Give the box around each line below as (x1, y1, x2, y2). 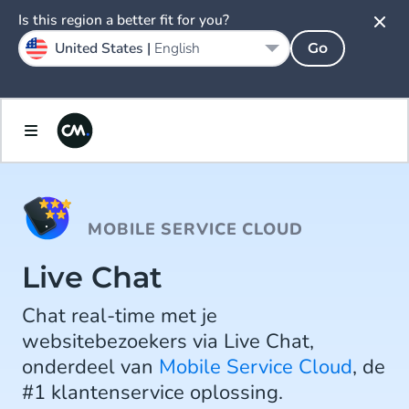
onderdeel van (22, 353, 159, 381)
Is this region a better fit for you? (18, 10, 229, 30)
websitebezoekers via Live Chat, (22, 328, 314, 355)
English (154, 38, 200, 58)
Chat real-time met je (22, 302, 217, 330)
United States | (55, 38, 154, 58)
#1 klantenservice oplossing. (22, 379, 283, 406)
